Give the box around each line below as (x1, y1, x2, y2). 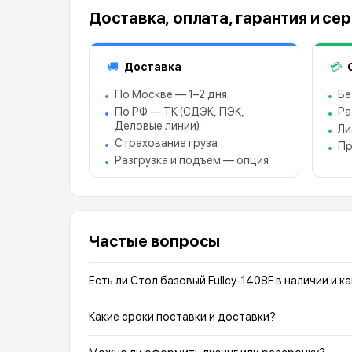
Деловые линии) (115, 119, 200, 133)
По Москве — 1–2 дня (115, 88, 227, 101)
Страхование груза (115, 137, 218, 150)
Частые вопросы (89, 232, 221, 251)
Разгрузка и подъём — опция (115, 154, 269, 167)
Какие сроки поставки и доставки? (89, 310, 276, 324)
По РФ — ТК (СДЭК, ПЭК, (115, 105, 244, 119)
